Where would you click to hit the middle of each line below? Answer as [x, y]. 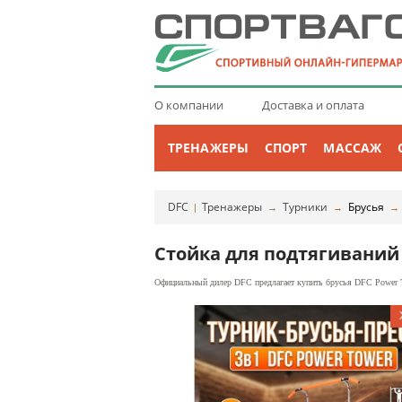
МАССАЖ [353, 148]
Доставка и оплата [313, 105]
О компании [189, 105]
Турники [305, 207]
